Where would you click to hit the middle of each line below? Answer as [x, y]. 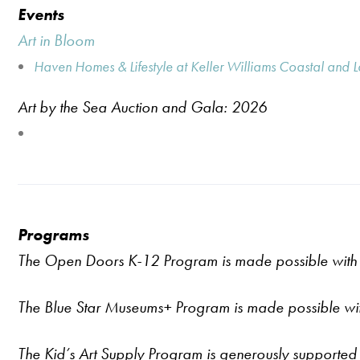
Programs [55, 235]
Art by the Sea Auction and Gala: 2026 [142, 107]
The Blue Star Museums [90, 307]
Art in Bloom [56, 40]
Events [41, 14]
